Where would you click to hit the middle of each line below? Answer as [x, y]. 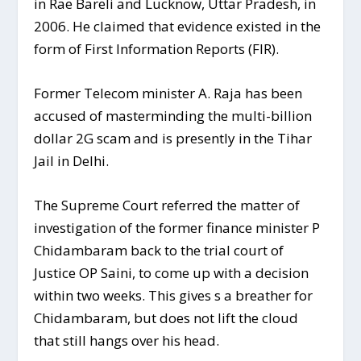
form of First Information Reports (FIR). [157, 48]
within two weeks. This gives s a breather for [174, 296]
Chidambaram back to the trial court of [159, 251]
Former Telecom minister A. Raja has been [168, 93]
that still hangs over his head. [127, 341]
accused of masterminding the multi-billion [173, 116]
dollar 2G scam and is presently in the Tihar [173, 139]
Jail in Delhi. [72, 161]
